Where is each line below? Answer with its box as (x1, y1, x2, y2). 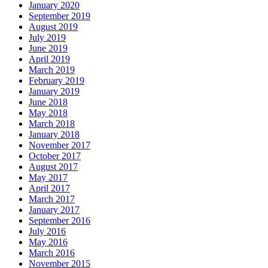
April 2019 (29, 53, 70, 64)
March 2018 (29, 118, 75, 129)
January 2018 (29, 129, 80, 139)
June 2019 (29, 42, 68, 53)
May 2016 (29, 236, 68, 247)
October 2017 (29, 150, 81, 161)
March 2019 (29, 64, 75, 75)
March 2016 (29, 247, 75, 258)
